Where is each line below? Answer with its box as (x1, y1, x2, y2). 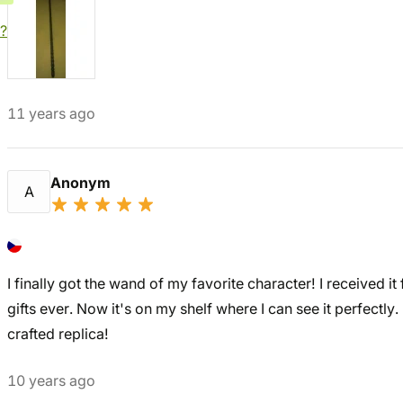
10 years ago (7, 372, 95, 390)
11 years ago (7, 104, 95, 122)
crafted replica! (7, 325, 109, 343)
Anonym (50, 174, 114, 192)
